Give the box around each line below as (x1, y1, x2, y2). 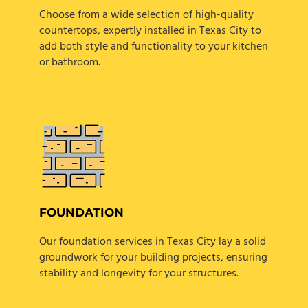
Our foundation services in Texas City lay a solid (38, 233, 266, 252)
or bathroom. (38, 53, 100, 71)
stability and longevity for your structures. (38, 265, 239, 283)
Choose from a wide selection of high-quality (38, 5, 254, 24)
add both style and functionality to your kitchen (38, 37, 268, 56)
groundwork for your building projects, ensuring (38, 249, 267, 267)
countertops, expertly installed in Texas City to (38, 21, 261, 40)
